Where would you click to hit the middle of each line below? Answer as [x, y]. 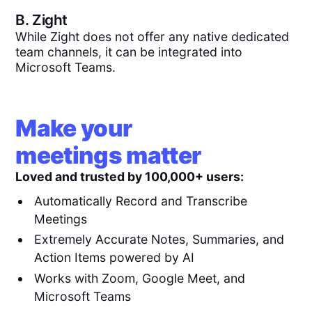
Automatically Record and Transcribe [140, 201]
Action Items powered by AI [114, 258]
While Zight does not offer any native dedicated [153, 36]
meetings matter [108, 156]
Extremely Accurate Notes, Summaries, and [159, 240]
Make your [74, 128]
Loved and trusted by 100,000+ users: [130, 177]
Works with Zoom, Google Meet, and [139, 279]
